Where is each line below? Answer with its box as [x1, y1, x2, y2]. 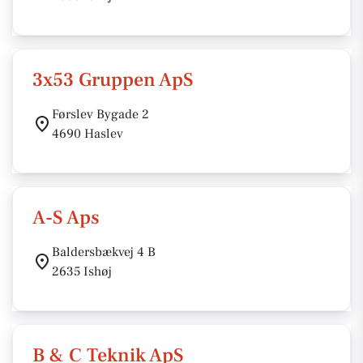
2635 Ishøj [52, 263, 112, 280]
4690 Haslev [52, 126, 123, 142]
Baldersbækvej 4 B [52, 244, 156, 260]
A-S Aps [32, 205, 100, 230]
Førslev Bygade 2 [52, 106, 149, 122]
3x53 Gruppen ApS [32, 67, 194, 92]
